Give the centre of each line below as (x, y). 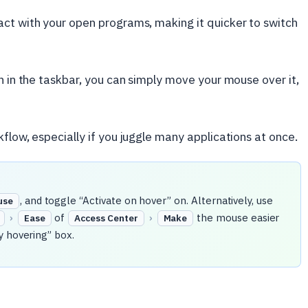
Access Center (106, 218)
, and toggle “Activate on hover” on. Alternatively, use (146, 200)
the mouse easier (237, 218)
